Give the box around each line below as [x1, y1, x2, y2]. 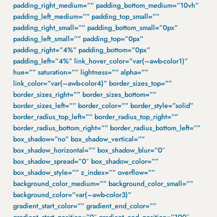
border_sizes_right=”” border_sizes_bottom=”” [13, 90, 156, 99]
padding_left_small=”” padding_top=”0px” [13, 34, 143, 44]
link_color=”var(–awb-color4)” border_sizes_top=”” [13, 78, 172, 88]
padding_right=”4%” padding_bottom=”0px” [13, 45, 150, 55]
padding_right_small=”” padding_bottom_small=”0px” [13, 23, 178, 32]
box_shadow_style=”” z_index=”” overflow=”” [13, 168, 155, 177]
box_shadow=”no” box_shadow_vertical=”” [13, 134, 145, 144]
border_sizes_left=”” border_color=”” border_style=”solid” [13, 101, 193, 110]
